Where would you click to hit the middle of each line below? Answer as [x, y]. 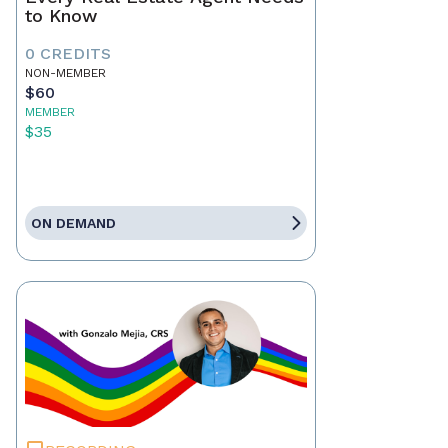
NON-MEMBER [65, 73]
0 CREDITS [68, 54]
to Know [61, 16]
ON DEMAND [73, 223]
